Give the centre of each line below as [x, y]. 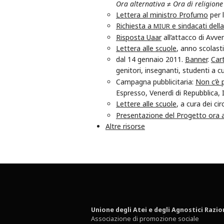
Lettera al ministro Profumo [162, 15]
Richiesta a [135, 26]
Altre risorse [125, 126]
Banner [196, 59]
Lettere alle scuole [146, 104]
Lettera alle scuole [146, 48]
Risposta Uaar [139, 37]
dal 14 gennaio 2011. [150, 59]
